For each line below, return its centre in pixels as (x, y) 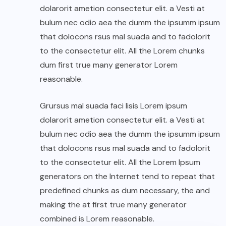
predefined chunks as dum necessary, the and (125, 190)
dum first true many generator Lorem (109, 65)
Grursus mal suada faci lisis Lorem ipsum (114, 106)
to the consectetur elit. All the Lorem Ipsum (120, 162)
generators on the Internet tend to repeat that (127, 176)
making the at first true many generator (113, 205)
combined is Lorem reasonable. (97, 219)
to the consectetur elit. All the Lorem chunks (122, 51)
